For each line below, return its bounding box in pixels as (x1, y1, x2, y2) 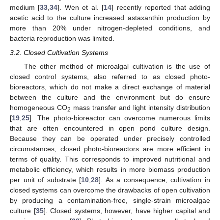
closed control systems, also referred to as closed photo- (10, 72, 210, 81)
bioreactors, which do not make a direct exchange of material (10, 82, 210, 91)
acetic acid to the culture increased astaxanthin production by (10, 14, 210, 22)
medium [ (10, 3, 40, 12)
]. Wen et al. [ (57, 3, 104, 12)
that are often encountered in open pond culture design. (10, 124, 210, 132)
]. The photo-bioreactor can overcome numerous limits (29, 113, 210, 122)
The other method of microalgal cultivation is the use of (24, 62, 210, 70)
